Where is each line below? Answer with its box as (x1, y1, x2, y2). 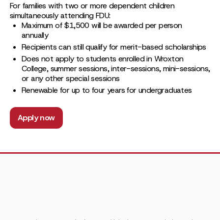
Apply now (18, 112, 55, 123)
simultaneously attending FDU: (10, 10, 110, 21)
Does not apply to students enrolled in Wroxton (22, 54, 184, 64)
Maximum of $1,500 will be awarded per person (22, 20, 182, 30)
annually (22, 30, 49, 40)
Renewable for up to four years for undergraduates (22, 85, 192, 95)
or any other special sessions (22, 73, 120, 83)
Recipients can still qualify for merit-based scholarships (22, 42, 206, 52)
